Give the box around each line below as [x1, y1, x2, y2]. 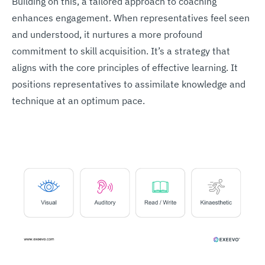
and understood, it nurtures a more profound [12, 28, 202, 40]
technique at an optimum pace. [12, 94, 145, 106]
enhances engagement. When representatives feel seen [12, 11, 250, 24]
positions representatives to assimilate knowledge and [12, 77, 245, 90]
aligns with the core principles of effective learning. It [12, 61, 238, 73]
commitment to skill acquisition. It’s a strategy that [12, 44, 230, 57]
